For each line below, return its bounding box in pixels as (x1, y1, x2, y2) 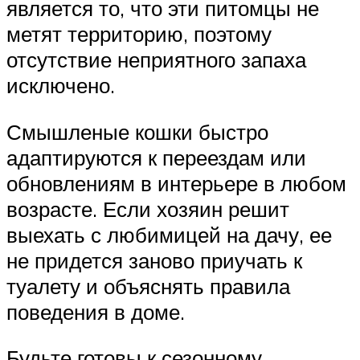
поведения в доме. (6, 298, 185, 325)
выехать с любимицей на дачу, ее (6, 221, 332, 247)
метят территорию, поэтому (6, 21, 272, 47)
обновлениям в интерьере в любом (6, 170, 346, 196)
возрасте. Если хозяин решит (6, 195, 289, 222)
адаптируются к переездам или (6, 144, 306, 170)
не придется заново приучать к (6, 247, 302, 273)
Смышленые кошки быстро (6, 118, 268, 145)
